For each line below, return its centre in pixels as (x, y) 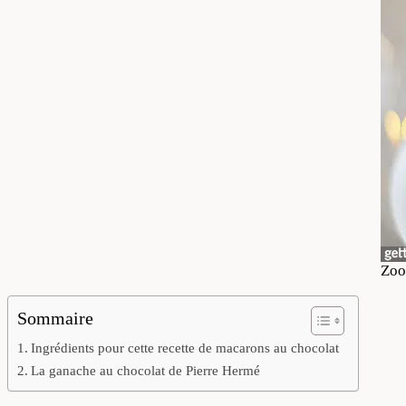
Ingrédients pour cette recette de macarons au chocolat (185, 348)
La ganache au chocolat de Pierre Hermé (146, 371)
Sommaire (55, 319)
